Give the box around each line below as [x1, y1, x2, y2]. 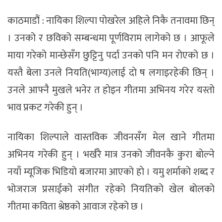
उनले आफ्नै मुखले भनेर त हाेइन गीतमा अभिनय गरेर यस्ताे [7, 81, 215, 99]
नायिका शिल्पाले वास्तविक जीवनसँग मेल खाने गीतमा [7, 128, 215, 146]
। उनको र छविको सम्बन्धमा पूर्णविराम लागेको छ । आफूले [7, 29, 215, 47]
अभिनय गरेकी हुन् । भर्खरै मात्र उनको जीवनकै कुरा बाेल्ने [7, 146, 215, 163]
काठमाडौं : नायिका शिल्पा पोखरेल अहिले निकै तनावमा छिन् [7, 12, 215, 29]
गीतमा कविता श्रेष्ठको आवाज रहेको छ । [7, 198, 144, 215]
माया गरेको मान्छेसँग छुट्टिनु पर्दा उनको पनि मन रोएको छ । [7, 47, 215, 64]
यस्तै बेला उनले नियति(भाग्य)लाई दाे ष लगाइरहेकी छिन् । [7, 64, 215, 81]
